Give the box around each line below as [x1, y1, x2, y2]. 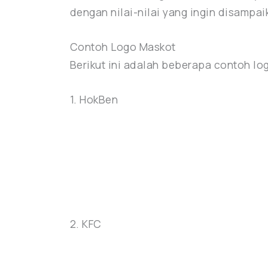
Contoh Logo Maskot [69, 39, 176, 54]
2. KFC [69, 217, 102, 232]
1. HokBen [69, 92, 118, 107]
